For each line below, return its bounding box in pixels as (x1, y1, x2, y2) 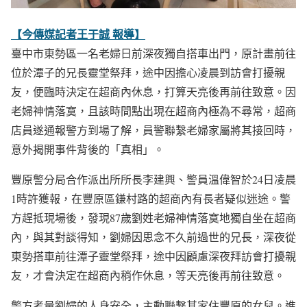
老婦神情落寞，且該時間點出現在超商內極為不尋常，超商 (11, 103, 296, 118)
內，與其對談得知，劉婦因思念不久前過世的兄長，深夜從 (11, 230, 296, 244)
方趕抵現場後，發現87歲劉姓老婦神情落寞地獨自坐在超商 (11, 210, 296, 225)
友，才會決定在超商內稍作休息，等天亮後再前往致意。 (11, 268, 285, 282)
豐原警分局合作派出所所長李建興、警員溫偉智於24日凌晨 (11, 172, 296, 186)
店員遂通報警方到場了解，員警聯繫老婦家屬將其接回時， (11, 123, 296, 137)
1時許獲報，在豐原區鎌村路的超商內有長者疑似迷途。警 (11, 191, 291, 206)
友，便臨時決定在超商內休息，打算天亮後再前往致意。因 (11, 84, 296, 99)
